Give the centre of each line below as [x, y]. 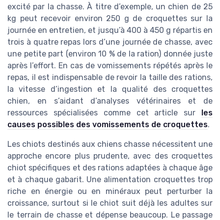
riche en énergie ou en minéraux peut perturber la [110, 192]
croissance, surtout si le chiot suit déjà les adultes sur [110, 203]
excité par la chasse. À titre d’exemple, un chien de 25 [110, 7]
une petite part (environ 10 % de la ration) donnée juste [110, 54]
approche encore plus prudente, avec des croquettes [110, 156]
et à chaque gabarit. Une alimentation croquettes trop [110, 180]
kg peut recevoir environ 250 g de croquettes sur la [110, 19]
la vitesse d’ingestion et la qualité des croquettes [110, 89]
